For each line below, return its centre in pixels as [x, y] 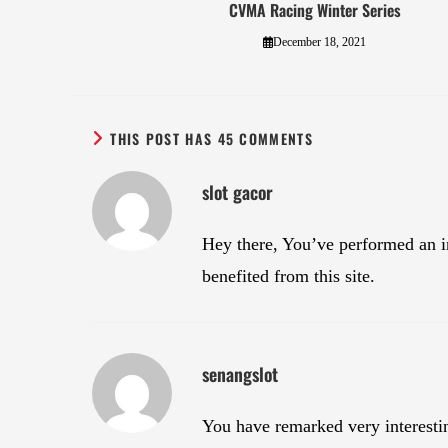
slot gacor [237, 192]
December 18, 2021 [320, 42]
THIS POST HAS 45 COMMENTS [211, 139]
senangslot [240, 374]
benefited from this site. [288, 276]
